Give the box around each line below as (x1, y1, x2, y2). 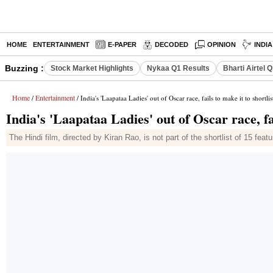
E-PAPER (108, 41, 136, 48)
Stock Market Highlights (51, 64, 133, 73)
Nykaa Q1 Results (147, 64, 210, 73)
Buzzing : (5, 63, 44, 73)
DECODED (155, 41, 188, 48)
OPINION (207, 41, 236, 48)
